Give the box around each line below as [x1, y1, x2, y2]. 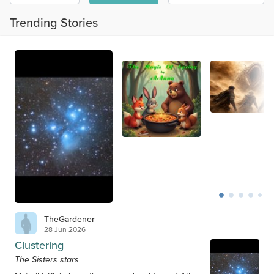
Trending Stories [10, 13, 98, 32]
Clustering [15, 237, 64, 253]
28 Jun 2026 [44, 223, 86, 235]
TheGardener [44, 212, 95, 226]
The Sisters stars [15, 253, 79, 265]
